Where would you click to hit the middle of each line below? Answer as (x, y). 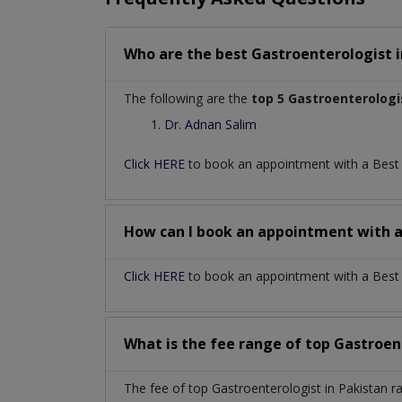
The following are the (188, 98)
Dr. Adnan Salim (210, 124)
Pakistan (365, 388)
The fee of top (168, 388)
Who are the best (188, 53)
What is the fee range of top (229, 343)
